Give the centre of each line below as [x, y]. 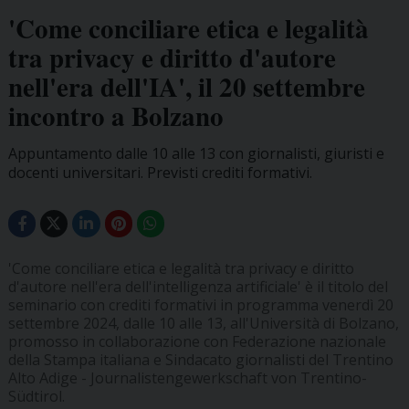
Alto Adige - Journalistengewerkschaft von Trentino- [187, 378]
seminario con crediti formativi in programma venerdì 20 [200, 305]
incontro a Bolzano [115, 115]
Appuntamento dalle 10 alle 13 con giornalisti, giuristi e [196, 153]
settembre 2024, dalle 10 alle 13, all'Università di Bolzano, [203, 324]
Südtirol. [36, 397]
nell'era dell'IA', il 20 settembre [186, 86]
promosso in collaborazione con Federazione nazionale [197, 342]
